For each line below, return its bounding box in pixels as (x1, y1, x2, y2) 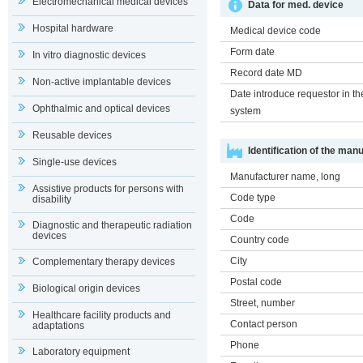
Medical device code (230, 25, 321, 36)
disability (32, 194, 71, 205)
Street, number (230, 297, 295, 309)
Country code (230, 234, 289, 246)
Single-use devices (32, 156, 117, 168)
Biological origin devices (32, 283, 140, 294)
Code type (230, 192, 275, 203)
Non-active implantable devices (32, 76, 171, 88)
